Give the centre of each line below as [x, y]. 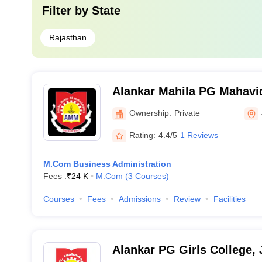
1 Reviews [199, 135]
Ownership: [150, 113]
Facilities [229, 199]
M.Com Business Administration [107, 164]
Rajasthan [68, 37]
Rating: [142, 135]
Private [187, 113]
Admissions [139, 199]
